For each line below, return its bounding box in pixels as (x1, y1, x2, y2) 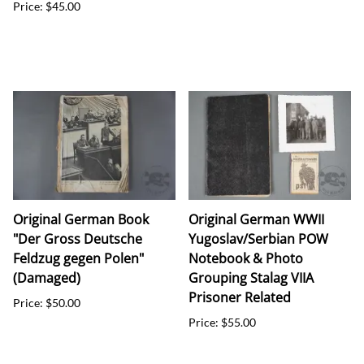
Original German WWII (188, 210, 324, 228)
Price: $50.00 (13, 295, 80, 310)
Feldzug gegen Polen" (13, 249, 144, 267)
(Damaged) (13, 268, 80, 287)
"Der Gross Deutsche (13, 229, 142, 248)
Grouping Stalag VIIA (188, 268, 314, 287)
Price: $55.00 (188, 314, 256, 329)
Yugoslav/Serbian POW (188, 229, 328, 248)
